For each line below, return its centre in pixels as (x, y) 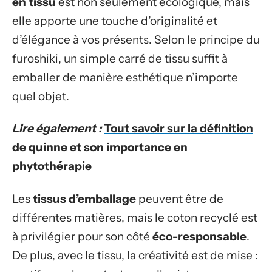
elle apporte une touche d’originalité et (115, 21)
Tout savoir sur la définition (178, 128)
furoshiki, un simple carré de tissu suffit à (120, 58)
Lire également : (57, 128)
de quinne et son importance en (100, 147)
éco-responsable (199, 236)
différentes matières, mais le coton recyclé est (135, 217)
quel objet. (41, 96)
